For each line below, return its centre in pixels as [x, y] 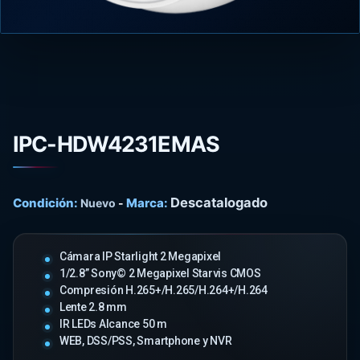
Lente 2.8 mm [93, 307]
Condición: [45, 203]
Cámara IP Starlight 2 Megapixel [141, 256]
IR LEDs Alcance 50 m [113, 324]
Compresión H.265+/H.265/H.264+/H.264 [164, 290]
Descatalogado [219, 202]
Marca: [147, 203]
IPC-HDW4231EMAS [117, 144]
